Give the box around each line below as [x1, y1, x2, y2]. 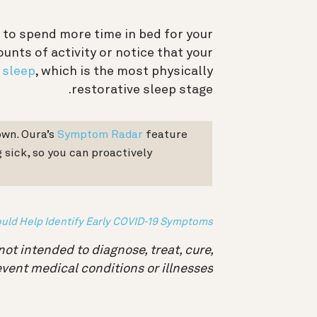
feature [143, 129, 188, 142]
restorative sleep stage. [71, 83, 213, 97]
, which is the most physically [35, 65, 213, 79]
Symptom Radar [57, 129, 143, 142]
